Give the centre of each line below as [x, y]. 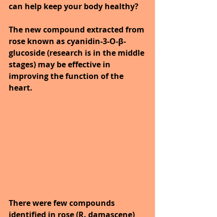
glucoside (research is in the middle [77, 53]
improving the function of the [67, 76]
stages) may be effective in [61, 65]
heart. [22, 88]
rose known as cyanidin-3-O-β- [67, 41]
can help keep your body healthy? [74, 7]
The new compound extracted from [77, 30]
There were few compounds [63, 203]
